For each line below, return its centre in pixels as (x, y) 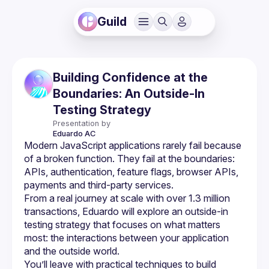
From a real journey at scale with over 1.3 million (127, 198)
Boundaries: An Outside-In (129, 94)
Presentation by (82, 123)
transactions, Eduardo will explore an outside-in (126, 211)
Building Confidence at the (130, 77)
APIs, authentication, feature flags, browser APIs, (131, 172)
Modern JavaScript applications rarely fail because (133, 145)
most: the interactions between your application (126, 238)
